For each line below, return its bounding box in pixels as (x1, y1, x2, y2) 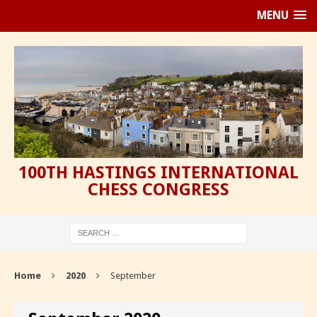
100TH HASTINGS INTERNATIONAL (18, 162, 299, 183)
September (110, 270, 156, 281)
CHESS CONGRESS (88, 179, 229, 200)
